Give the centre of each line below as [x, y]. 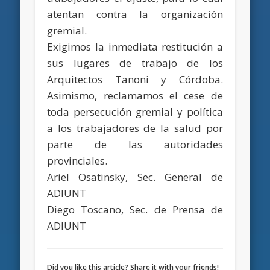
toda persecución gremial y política [135, 111]
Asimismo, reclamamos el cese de [135, 95]
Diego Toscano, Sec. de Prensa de [135, 209]
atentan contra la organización [135, 14]
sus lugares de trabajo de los [135, 63]
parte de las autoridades [135, 144]
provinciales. [77, 160]
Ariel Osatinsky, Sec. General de [135, 177]
